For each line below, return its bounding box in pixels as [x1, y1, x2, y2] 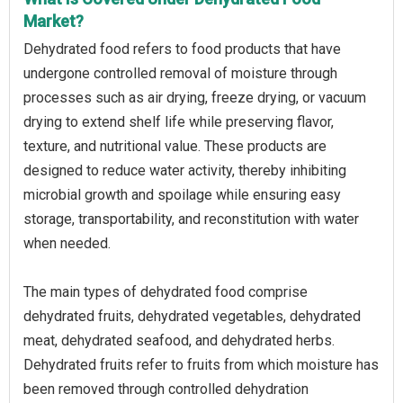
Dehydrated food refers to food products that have [23, 40, 341, 58]
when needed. [23, 235, 111, 252]
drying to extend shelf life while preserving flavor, [23, 113, 334, 130]
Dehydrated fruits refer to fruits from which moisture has [23, 356, 379, 373]
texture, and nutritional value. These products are [23, 138, 327, 155]
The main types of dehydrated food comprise [23, 283, 308, 300]
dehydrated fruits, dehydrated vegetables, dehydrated [23, 308, 361, 325]
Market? [23, 12, 84, 31]
